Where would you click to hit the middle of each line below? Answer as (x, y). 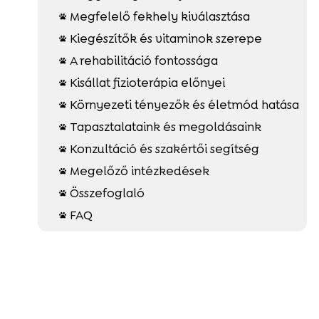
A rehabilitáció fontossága (143, 60)
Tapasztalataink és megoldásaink (165, 126)
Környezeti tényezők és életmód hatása (184, 104)
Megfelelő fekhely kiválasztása (159, 16)
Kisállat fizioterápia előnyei (147, 82)
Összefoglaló (107, 193)
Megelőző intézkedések (139, 171)
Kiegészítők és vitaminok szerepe (166, 38)
